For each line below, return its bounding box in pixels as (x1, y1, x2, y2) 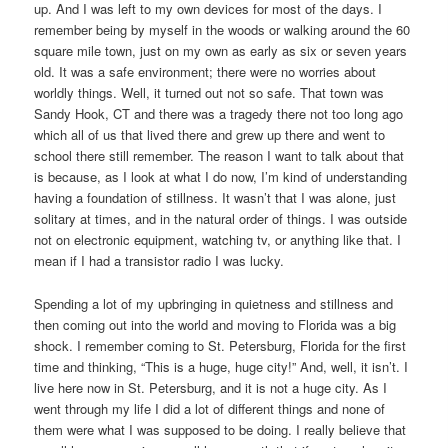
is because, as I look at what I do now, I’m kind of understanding (34, 167, 408, 187)
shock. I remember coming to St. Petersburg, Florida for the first (34, 335, 407, 355)
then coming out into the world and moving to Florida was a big (34, 314, 397, 334)
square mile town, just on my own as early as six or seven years (34, 41, 408, 61)
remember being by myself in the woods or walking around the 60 (34, 20, 411, 40)
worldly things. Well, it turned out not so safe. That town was (34, 83, 385, 103)
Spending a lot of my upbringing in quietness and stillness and (34, 293, 394, 313)
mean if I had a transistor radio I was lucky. (34, 251, 285, 271)
